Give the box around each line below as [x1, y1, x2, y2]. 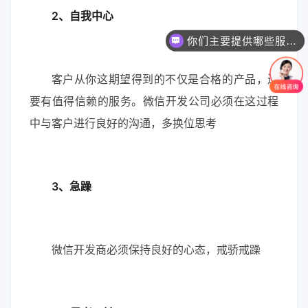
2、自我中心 [51, 9, 113, 23]
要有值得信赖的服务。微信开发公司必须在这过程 [29, 94, 279, 109]
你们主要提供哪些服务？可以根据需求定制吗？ [285, 34, 296, 47]
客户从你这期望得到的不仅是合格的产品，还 [51, 72, 279, 87]
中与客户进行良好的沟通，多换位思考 [29, 116, 217, 131]
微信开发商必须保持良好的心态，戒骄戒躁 [51, 243, 261, 257]
